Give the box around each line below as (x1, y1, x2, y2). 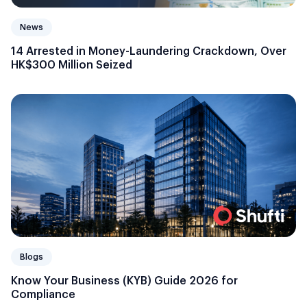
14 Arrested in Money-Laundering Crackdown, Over (11, 45, 88, 57)
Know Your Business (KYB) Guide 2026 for (11, 275, 238, 286)
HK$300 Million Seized (11, 59, 132, 71)
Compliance (11, 288, 75, 300)
